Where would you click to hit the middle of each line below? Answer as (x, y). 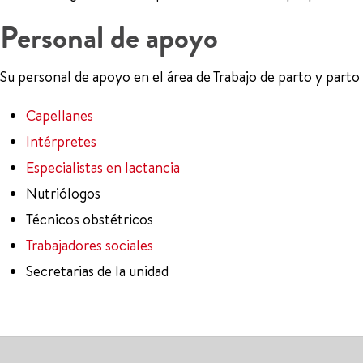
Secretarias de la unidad (97, 271)
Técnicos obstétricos (90, 219)
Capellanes (60, 115)
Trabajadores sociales (90, 245)
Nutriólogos (63, 193)
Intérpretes (61, 141)
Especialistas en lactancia (103, 167)
